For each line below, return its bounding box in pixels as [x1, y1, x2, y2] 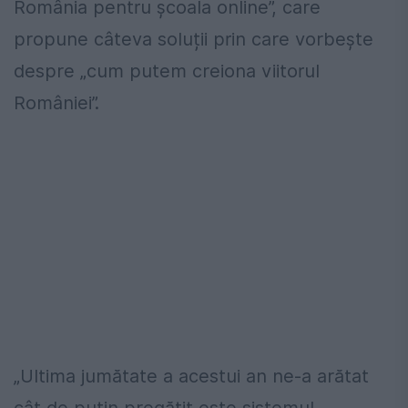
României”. [14, 92, 99, 115]
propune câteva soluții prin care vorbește [14, 28, 373, 51]
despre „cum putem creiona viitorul [14, 60, 320, 83]
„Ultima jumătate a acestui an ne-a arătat [14, 365, 369, 388]
